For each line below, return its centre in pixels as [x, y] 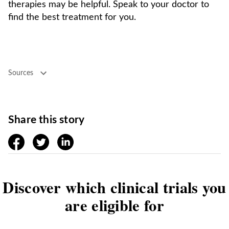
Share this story [47, 120]
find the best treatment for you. [72, 17]
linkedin [71, 140]
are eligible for [114, 205]
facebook [25, 140]
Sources [21, 73]
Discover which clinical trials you [114, 187]
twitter [45, 140]
